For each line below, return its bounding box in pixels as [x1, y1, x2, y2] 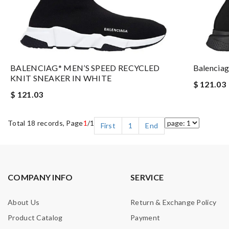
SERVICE [130, 172, 164, 182]
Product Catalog [8, 213, 63, 222]
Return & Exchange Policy [130, 197, 217, 207]
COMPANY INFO [8, 172, 73, 182]
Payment [130, 213, 161, 222]
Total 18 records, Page [8, 118, 83, 127]
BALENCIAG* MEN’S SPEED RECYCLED [10, 62, 160, 73]
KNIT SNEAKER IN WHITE [10, 73, 112, 83]
